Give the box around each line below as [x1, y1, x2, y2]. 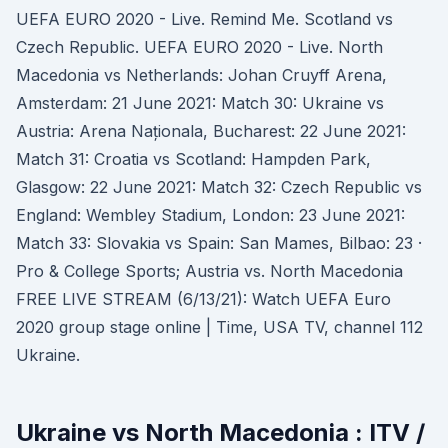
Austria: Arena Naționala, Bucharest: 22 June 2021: [16, 121, 406, 141]
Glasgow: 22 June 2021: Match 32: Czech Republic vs [16, 177, 422, 197]
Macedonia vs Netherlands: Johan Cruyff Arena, [16, 65, 387, 85]
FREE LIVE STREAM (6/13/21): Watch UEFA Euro [16, 289, 391, 309]
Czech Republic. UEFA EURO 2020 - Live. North [16, 37, 383, 57]
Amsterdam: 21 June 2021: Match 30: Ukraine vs [16, 93, 384, 113]
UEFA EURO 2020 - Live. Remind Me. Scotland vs [16, 9, 393, 29]
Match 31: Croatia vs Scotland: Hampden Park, [16, 149, 371, 169]
